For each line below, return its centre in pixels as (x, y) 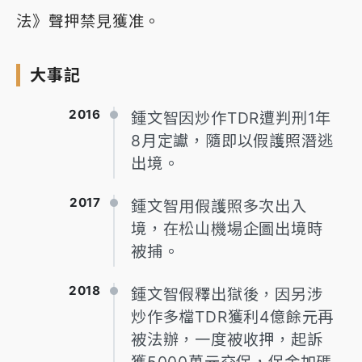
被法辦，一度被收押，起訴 (227, 340)
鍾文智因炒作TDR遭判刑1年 (232, 118)
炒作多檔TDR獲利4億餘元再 (233, 317)
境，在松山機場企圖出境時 (227, 229)
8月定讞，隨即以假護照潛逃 (232, 141)
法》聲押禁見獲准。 (88, 21)
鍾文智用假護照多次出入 (219, 206)
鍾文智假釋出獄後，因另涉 (227, 295)
